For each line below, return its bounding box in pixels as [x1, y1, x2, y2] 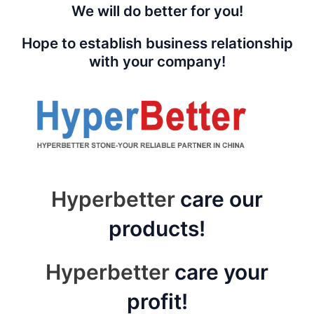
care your [170, 259, 268, 285]
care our [175, 186, 263, 212]
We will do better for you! [71, 2, 243, 20]
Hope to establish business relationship [21, 34, 293, 53]
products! [109, 216, 205, 242]
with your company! [88, 53, 226, 71]
